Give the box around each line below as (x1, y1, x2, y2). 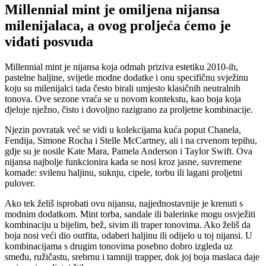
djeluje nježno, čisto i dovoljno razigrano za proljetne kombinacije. (5, 104, 253, 115)
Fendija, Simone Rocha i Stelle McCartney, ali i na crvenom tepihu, (5, 135, 257, 146)
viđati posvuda (5, 34, 93, 50)
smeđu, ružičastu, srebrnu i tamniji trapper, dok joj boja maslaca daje (5, 252, 259, 262)
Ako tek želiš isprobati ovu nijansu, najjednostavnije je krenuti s (5, 198, 243, 209)
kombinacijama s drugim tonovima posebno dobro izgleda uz (5, 241, 233, 252)
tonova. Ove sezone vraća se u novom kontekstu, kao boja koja (5, 94, 241, 104)
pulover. (5, 178, 35, 189)
